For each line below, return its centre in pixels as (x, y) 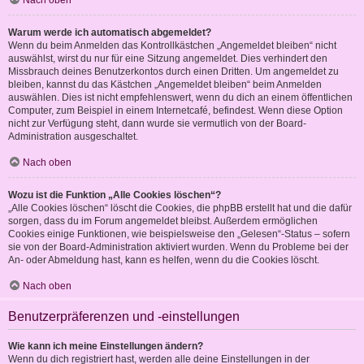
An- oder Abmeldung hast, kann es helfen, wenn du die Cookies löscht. (164, 260)
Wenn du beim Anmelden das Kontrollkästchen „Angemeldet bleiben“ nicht (172, 46)
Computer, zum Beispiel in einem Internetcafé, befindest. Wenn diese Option (175, 111)
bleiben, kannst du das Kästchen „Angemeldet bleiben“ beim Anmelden (165, 85)
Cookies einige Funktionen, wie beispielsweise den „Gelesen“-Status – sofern (179, 234)
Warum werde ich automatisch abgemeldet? (110, 33)
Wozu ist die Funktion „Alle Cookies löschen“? (115, 195)
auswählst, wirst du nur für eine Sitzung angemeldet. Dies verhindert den (168, 59)
